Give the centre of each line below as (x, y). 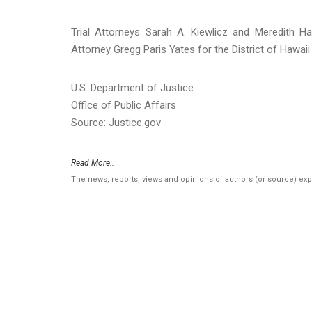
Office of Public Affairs (124, 105)
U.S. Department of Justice (132, 87)
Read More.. (93, 163)
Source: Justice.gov (116, 122)
